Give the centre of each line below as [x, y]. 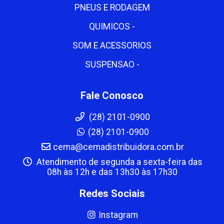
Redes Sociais [112, 193]
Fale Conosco [112, 95]
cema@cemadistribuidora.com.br [118, 147]
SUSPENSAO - [112, 64]
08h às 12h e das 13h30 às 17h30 [112, 172]
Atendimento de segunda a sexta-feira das [118, 162]
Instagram [118, 215]
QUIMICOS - [112, 26]
